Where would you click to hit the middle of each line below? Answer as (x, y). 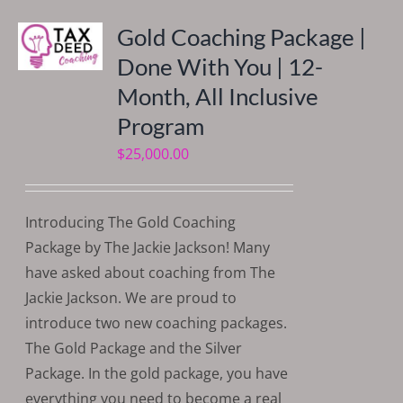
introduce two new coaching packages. (157, 323)
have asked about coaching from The (151, 273)
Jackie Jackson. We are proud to (131, 298)
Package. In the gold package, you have (157, 374)
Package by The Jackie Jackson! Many (148, 248)
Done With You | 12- (220, 67)
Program (161, 126)
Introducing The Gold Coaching (131, 223)
